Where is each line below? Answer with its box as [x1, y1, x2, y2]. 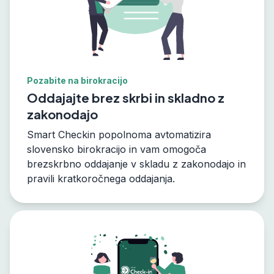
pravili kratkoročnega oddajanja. [27, 172, 175, 185]
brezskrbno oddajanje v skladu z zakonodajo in [27, 158, 246, 170]
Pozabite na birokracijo [27, 75, 128, 86]
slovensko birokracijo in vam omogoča [27, 143, 206, 155]
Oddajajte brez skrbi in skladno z [27, 90, 224, 105]
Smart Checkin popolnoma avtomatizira [27, 128, 211, 141]
